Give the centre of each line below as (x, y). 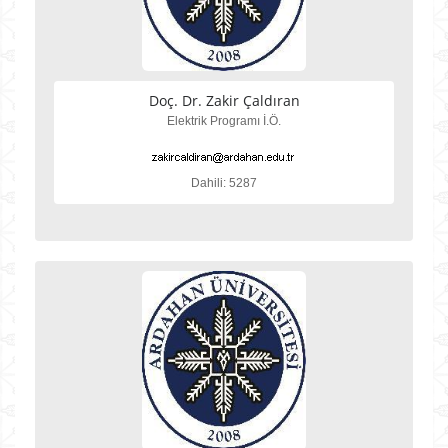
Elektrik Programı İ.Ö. (224, 121)
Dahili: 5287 (224, 183)
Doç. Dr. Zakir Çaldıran (224, 100)
